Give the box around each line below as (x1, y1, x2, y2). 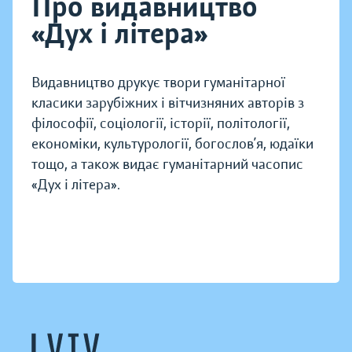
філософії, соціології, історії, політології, (31, 115, 290, 133)
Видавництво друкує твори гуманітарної (31, 74, 285, 92)
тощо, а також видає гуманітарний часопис (31, 156, 303, 174)
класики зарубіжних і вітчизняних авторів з (31, 94, 304, 112)
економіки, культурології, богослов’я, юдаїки (31, 135, 313, 153)
